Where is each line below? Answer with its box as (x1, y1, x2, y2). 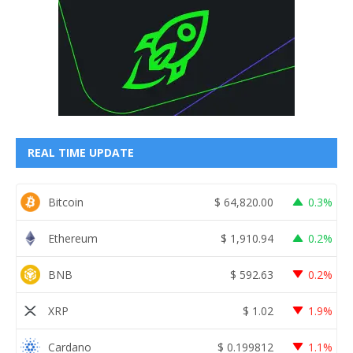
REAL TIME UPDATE (28, 145, 134, 161)
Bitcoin (48, 194, 84, 210)
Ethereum (48, 230, 98, 246)
